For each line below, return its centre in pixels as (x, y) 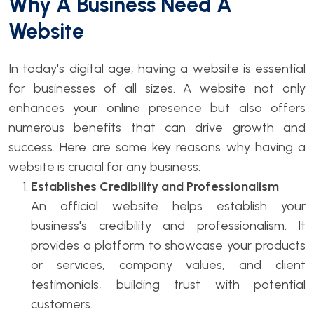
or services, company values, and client (168, 265)
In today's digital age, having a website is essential (157, 68)
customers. (62, 304)
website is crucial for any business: (104, 166)
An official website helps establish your (168, 206)
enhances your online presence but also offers (157, 108)
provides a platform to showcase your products (168, 245)
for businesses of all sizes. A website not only (157, 88)
